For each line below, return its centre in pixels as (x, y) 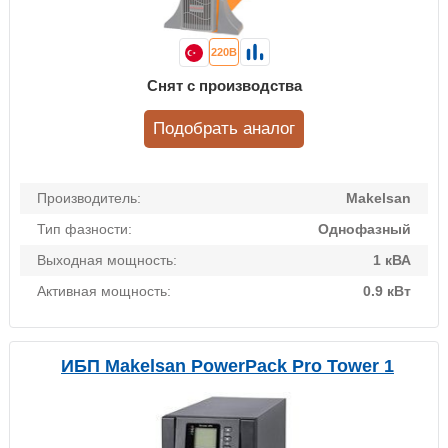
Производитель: (89, 198)
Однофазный (364, 229)
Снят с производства (224, 86)
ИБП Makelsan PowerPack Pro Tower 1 (227, 366)
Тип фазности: (84, 229)
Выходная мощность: (107, 260)
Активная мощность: (104, 291)
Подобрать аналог (224, 129)
